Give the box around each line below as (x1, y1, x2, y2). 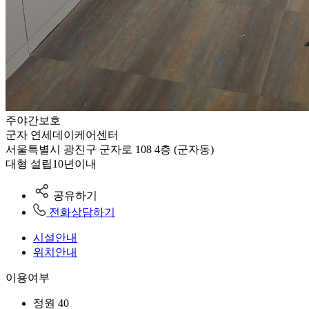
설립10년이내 (30, 158, 97, 170)
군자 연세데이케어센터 (6, 129, 119, 141)
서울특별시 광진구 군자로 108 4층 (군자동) (6, 143, 214, 155)
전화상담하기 (49, 206, 115, 218)
